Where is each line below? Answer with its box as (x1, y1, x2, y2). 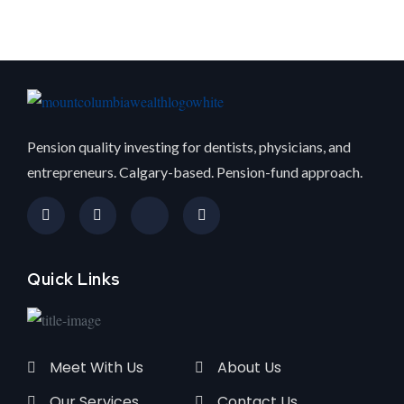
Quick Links (27, 268, 121, 289)
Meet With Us (50, 357, 143, 379)
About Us (217, 357, 282, 379)
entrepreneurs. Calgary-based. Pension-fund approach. (27, 163, 363, 181)
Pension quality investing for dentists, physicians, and (27, 138, 351, 156)
